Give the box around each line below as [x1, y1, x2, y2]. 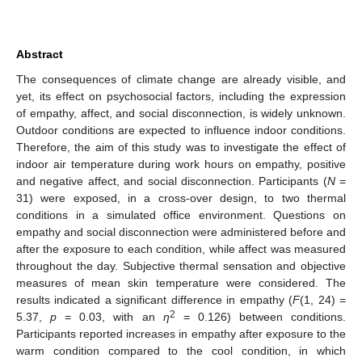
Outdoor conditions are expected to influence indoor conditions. [16, 123, 346, 137]
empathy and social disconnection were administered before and [16, 225, 346, 238]
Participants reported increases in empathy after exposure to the [16, 326, 346, 340]
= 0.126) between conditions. [175, 309, 347, 323]
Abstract [16, 47, 63, 61]
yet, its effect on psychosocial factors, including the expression [16, 89, 346, 103]
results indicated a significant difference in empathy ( [16, 293, 293, 306]
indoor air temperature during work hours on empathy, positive [16, 157, 346, 170]
